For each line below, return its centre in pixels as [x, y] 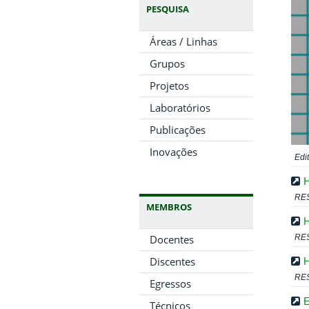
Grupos [167, 63]
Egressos [170, 283]
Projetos [169, 86]
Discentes [172, 261]
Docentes [172, 239]
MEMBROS [169, 207]
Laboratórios [180, 108]
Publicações [178, 130]
